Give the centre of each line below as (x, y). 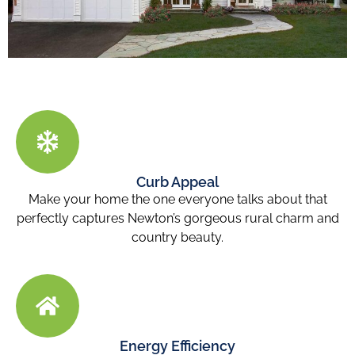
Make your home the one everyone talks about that (177, 199)
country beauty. (177, 237)
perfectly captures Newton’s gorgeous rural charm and (177, 218)
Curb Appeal (177, 181)
